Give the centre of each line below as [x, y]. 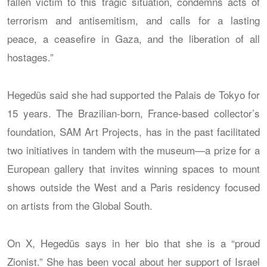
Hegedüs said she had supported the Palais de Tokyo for [133, 94]
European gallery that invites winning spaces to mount [133, 168]
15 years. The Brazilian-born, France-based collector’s [133, 113]
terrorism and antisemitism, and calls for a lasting [133, 20]
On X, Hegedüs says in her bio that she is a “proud [133, 243]
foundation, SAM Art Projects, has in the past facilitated [133, 131]
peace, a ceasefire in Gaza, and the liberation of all [133, 38]
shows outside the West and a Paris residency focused [133, 187]
